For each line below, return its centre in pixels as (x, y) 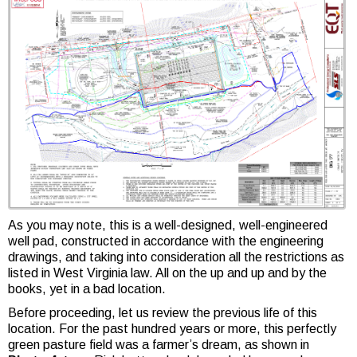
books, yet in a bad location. (88, 288)
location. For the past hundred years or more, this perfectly (172, 328)
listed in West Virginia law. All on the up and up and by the (167, 273)
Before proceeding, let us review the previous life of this (163, 312)
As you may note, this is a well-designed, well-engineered (168, 225)
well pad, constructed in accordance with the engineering (166, 241)
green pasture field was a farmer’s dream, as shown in (159, 344)
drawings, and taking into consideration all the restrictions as (176, 257)
